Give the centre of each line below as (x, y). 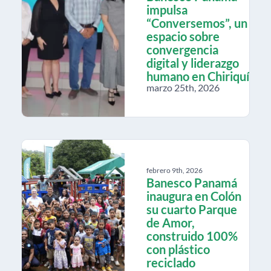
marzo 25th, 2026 (183, 87)
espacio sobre (183, 36)
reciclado (171, 262)
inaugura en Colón (194, 196)
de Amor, (171, 222)
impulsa (167, 9)
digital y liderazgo (193, 63)
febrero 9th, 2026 (175, 170)
